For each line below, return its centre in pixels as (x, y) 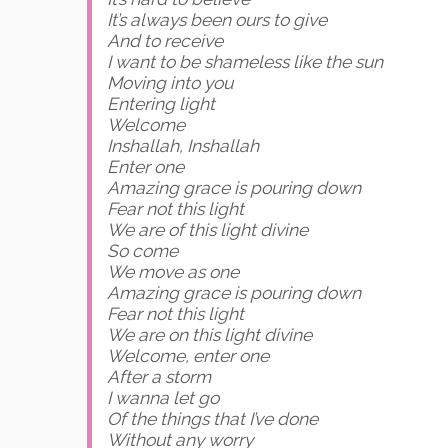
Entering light (161, 104)
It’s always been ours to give (217, 20)
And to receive (165, 41)
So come (142, 251)
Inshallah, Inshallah (183, 146)
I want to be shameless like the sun (245, 62)
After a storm (159, 377)
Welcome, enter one (188, 356)
